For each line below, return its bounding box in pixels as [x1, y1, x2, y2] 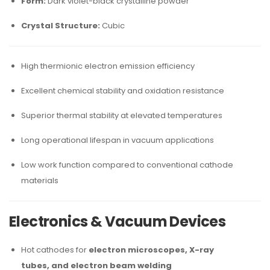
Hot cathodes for [21, 244, 89, 256]
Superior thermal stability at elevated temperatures [21, 110, 222, 121]
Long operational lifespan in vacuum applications [21, 134, 214, 146]
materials [21, 175, 58, 186]
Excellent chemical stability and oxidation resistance [21, 85, 224, 96]
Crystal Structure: [21, 20, 100, 31]
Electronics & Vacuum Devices [9, 212, 226, 231]
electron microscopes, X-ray [89, 244, 214, 256]
